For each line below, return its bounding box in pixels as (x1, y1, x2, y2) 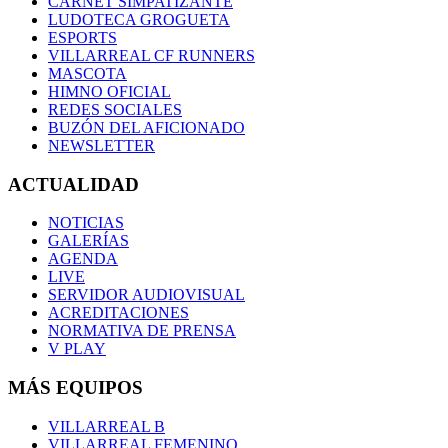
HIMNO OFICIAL (48, 82, 171, 100)
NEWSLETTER (48, 136, 155, 154)
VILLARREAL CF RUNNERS (48, 46, 255, 64)
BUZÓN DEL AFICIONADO (48, 118, 245, 136)
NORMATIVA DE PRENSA (48, 322, 236, 340)
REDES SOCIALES (48, 100, 182, 118)
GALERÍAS (48, 232, 129, 250)
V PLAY (48, 340, 106, 358)
